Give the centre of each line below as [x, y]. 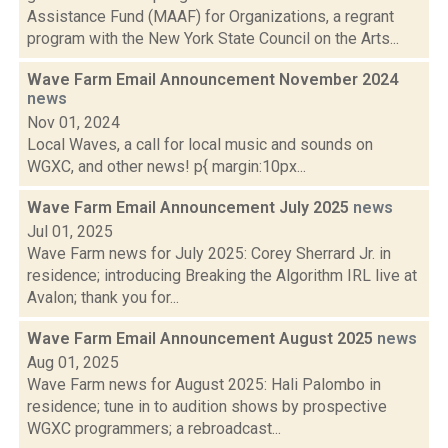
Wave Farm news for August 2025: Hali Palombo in [204, 384]
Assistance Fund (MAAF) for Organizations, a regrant [210, 16]
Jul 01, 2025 [70, 231]
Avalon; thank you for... [103, 297]
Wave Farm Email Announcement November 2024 [212, 79]
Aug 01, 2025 [73, 362]
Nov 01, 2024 [73, 122]
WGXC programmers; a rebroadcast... [154, 428]
